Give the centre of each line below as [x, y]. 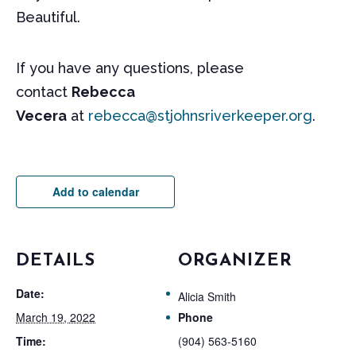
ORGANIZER [235, 261]
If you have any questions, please [130, 68]
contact [44, 91]
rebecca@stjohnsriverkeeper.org [200, 115]
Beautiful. [48, 17]
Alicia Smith [207, 296]
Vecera [41, 115]
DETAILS [56, 261]
